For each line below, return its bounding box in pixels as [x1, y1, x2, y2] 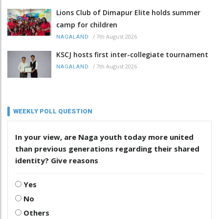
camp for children [56, 20, 117, 29]
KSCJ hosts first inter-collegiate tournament [56, 49, 208, 59]
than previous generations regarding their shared [15, 144, 199, 154]
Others [22, 208, 49, 218]
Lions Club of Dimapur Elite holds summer [56, 7, 200, 17]
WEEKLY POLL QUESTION [13, 108, 92, 115]
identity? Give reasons [15, 155, 98, 166]
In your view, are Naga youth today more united [15, 132, 194, 142]
